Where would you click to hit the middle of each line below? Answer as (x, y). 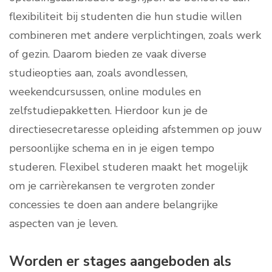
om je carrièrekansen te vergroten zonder (112, 186)
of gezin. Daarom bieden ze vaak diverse (108, 54)
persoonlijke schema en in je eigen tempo (112, 148)
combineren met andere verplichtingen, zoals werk (135, 36)
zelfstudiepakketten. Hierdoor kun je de (108, 111)
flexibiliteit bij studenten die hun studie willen (125, 17)
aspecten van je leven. (63, 224)
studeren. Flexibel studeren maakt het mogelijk (128, 167)
